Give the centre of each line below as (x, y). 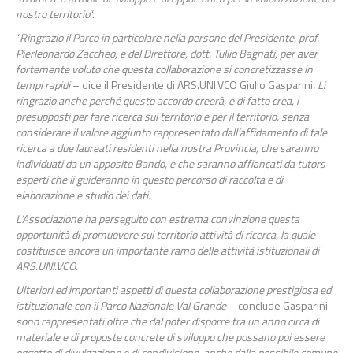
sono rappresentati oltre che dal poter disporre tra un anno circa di (167, 321)
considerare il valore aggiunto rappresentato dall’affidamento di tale (171, 132)
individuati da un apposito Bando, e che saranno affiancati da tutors (171, 163)
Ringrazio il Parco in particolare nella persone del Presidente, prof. (169, 37)
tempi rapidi (44, 84)
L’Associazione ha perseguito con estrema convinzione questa (158, 218)
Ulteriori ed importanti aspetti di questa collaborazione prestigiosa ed (173, 289)
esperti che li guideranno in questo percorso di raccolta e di (149, 179)
